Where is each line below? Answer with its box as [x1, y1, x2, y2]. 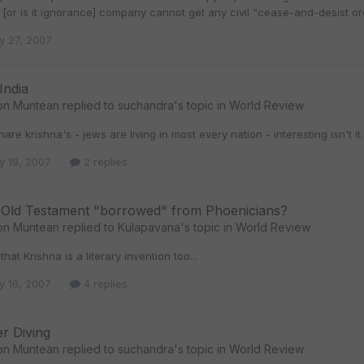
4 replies [80, 277, 128, 291]
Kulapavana [118, 219, 180, 234]
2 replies [80, 154, 128, 168]
